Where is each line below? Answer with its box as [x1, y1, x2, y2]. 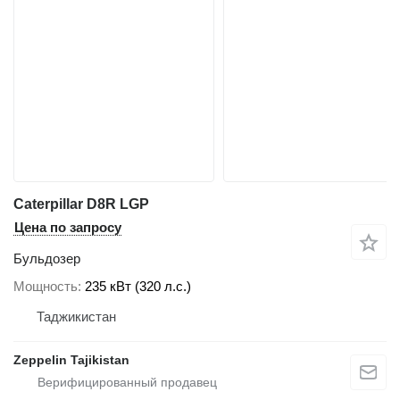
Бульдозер [13, 250, 80, 266]
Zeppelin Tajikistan [13, 353, 129, 368]
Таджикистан [37, 309, 116, 325]
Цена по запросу [14, 219, 121, 235]
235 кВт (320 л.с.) [85, 279, 191, 295]
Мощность [13, 279, 78, 295]
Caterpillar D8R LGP [13, 196, 149, 212]
